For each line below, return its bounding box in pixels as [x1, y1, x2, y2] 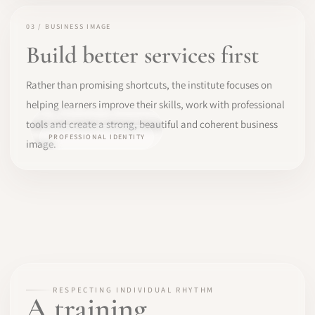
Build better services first [26, 40, 259, 70]
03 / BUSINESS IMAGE [26, 21, 112, 31]
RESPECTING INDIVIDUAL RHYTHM [53, 285, 214, 295]
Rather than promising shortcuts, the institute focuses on [26, 77, 272, 91]
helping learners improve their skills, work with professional [26, 97, 285, 111]
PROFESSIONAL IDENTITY [49, 132, 146, 142]
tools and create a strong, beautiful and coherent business [26, 117, 278, 131]
